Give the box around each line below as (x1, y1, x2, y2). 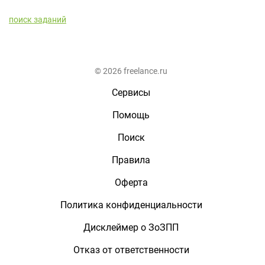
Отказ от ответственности (73, 244, 189, 256)
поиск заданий (9, 15, 66, 24)
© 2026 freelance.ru (95, 66, 167, 76)
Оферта (114, 177, 148, 188)
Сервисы (112, 87, 150, 98)
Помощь (112, 109, 150, 121)
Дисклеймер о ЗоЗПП (83, 222, 179, 233)
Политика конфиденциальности (60, 199, 202, 211)
